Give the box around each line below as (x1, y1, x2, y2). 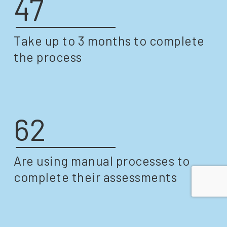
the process (14, 49, 82, 65)
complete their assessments (14, 169, 177, 185)
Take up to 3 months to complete (14, 33, 205, 49)
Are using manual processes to (14, 153, 190, 169)
